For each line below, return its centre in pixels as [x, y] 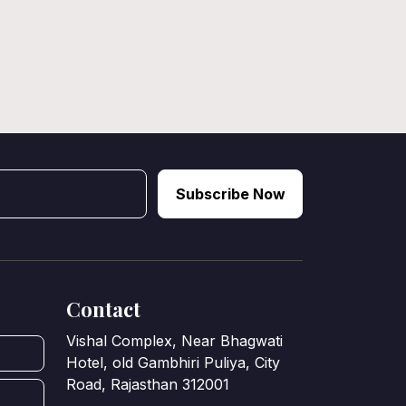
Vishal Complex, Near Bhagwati [174, 340]
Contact [103, 309]
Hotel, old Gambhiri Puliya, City [173, 362]
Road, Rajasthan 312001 [148, 384]
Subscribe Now [230, 193]
